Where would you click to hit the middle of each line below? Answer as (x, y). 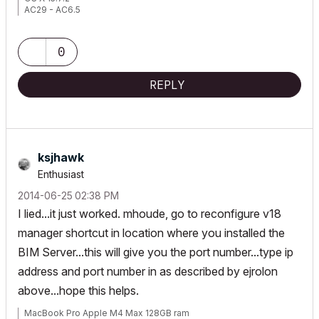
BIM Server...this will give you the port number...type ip (156, 252)
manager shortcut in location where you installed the (151, 233)
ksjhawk (61, 157)
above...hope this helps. (78, 291)
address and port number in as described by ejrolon (148, 271)
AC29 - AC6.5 (52, 10)
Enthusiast (61, 174)
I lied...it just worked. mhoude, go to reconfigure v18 (150, 214)
